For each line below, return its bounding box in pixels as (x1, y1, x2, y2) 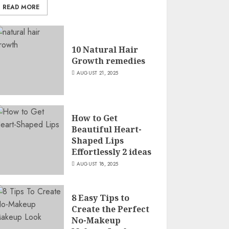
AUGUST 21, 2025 (76, 68, 119, 77)
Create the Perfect (72, 203, 150, 215)
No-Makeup (72, 214, 121, 226)
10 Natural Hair (72, 43, 139, 55)
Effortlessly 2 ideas (72, 146, 152, 157)
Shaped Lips (72, 134, 124, 146)
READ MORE (3, 3, 40, 12)
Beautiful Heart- (72, 123, 142, 135)
